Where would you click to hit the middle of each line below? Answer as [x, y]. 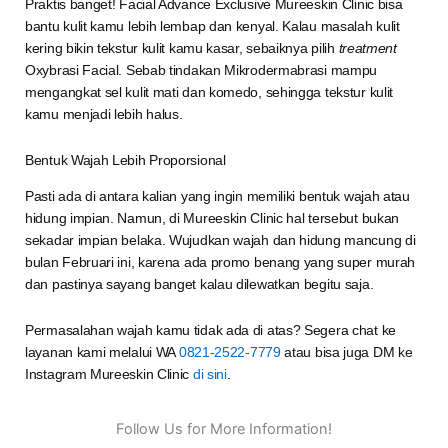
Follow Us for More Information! [224, 428]
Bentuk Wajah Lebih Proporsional [125, 159]
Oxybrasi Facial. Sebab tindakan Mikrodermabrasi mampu [201, 69]
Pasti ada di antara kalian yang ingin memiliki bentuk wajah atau [217, 196]
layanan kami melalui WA [102, 352]
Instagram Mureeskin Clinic [109, 374]
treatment [367, 47]
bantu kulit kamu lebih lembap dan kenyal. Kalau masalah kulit [212, 25]
